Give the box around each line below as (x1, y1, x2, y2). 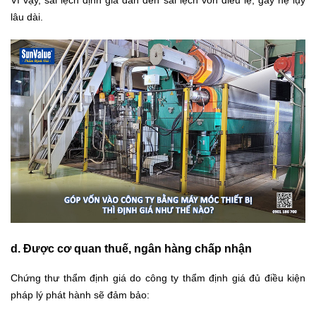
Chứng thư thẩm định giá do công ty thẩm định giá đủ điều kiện (11, 272, 305, 284)
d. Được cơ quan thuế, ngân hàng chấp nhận (11, 242, 252, 255)
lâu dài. (11, 11, 43, 23)
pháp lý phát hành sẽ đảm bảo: (11, 288, 150, 300)
